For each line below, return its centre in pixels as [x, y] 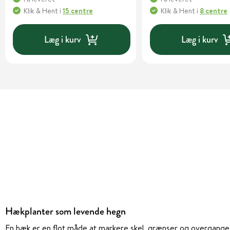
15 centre [78, 11]
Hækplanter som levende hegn [65, 212]
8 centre [214, 11]
